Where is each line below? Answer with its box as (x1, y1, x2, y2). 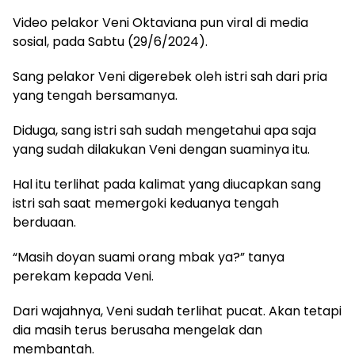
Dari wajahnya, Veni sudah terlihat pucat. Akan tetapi (13, 302, 342, 321)
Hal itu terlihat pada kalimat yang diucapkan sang (13, 175, 321, 194)
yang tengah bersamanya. (13, 86, 177, 105)
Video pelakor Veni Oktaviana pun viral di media (13, 13, 308, 32)
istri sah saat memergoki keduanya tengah (13, 194, 279, 213)
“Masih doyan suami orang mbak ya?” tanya (13, 248, 284, 267)
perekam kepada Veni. (13, 267, 154, 286)
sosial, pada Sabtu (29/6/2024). (13, 32, 208, 52)
